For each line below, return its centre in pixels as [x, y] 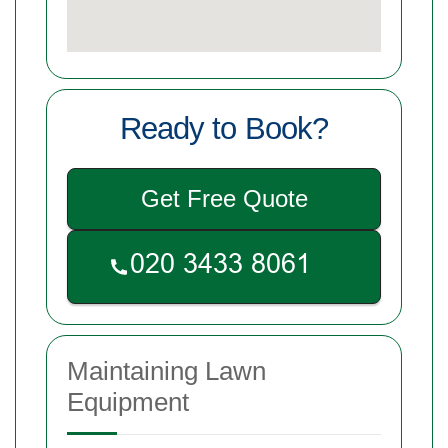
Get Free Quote [224, 198]
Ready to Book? [224, 128]
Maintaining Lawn [166, 370]
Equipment [128, 401]
